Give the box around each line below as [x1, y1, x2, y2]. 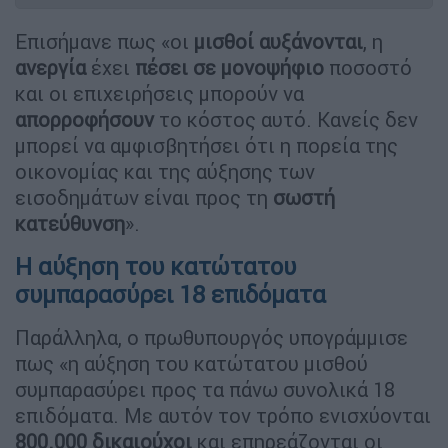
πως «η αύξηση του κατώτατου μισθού [15, 350, 368, 376]
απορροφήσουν [15, 106, 154, 132]
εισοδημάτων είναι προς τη [15, 184, 273, 210]
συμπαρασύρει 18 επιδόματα [15, 279, 332, 309]
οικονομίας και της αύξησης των [15, 158, 315, 184]
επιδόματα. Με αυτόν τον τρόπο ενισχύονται [15, 402, 431, 428]
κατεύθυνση [15, 210, 125, 236]
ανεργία [15, 54, 86, 80]
